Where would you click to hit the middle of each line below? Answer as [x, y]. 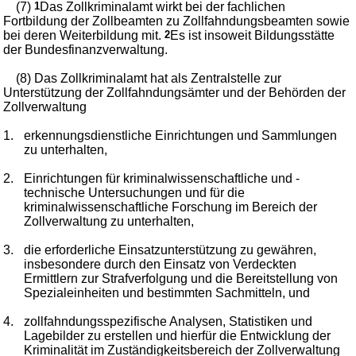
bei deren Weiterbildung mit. [84, 36]
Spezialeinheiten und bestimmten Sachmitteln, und [167, 293]
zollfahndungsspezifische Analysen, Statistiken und [168, 322]
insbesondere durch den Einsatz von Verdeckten [161, 265]
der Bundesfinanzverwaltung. [86, 50]
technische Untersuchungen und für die [135, 193]
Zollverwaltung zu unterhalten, [109, 222]
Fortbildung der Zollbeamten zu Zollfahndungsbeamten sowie [177, 21]
